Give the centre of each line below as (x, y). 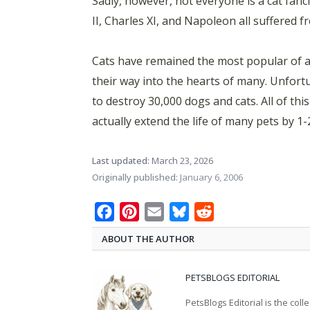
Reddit (230, 212)
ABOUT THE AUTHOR (148, 239)
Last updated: (121, 161)
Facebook (139, 212)
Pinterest (163, 212)
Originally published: (135, 177)
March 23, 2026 (181, 161)
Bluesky (209, 212)
